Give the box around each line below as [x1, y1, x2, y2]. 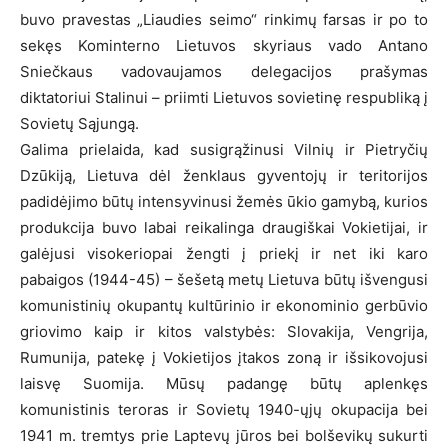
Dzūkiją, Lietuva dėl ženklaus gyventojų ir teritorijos [20, 165, 428, 185]
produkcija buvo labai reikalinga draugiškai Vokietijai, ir [20, 217, 428, 237]
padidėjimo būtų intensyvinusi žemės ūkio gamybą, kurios [20, 191, 428, 211]
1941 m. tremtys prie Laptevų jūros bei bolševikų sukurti [20, 425, 428, 445]
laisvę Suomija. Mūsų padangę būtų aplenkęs [20, 373, 428, 393]
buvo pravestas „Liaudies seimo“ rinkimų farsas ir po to [20, 9, 428, 29]
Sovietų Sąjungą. [20, 113, 139, 133]
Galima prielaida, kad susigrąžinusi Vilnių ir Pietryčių [20, 139, 428, 159]
